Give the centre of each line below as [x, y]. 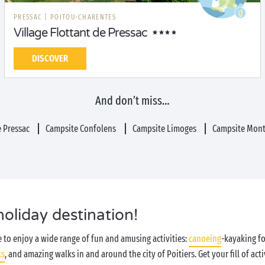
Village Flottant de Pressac [80, 33]
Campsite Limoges [165, 129]
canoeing [205, 239]
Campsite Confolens [82, 129]
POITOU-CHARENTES [83, 17]
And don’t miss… [132, 101]
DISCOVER [50, 58]
